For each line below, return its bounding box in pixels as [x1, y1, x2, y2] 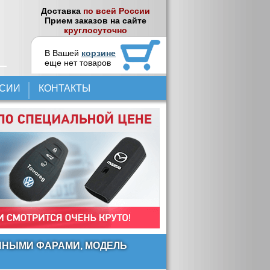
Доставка [41, 6, 84, 16]
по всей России [83, 6, 151, 16]
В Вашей [45, 48, 82, 58]
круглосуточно [64, 25, 128, 35]
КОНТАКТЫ [39, 83, 90, 93]
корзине [81, 48, 116, 58]
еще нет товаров [45, 58, 111, 67]
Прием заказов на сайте [45, 16, 147, 25]
